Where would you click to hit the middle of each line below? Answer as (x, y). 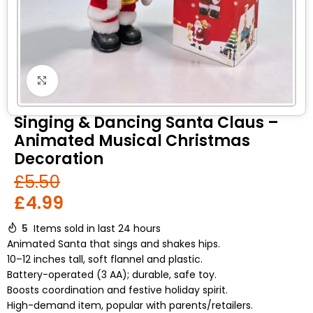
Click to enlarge (95, 80)
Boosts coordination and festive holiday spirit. (117, 290)
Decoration (59, 159)
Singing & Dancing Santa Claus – (146, 123)
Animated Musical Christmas (132, 141)
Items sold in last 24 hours (97, 228)
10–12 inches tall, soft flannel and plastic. (105, 259)
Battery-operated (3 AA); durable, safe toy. (112, 275)
